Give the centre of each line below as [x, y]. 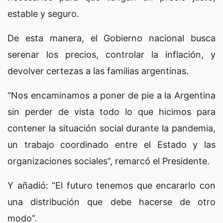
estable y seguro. [43, 13]
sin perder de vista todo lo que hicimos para [111, 111]
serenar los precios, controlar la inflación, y [111, 54]
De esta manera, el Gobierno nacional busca [111, 38]
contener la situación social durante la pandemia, [111, 128]
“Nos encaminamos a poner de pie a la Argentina [111, 95]
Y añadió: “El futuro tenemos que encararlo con [111, 185]
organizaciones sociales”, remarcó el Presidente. [109, 161]
